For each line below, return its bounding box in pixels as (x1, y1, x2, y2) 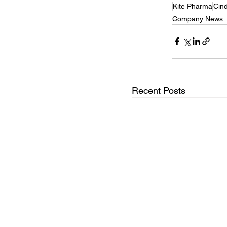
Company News (172, 14, 223, 23)
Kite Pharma (173, 2, 212, 10)
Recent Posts (132, 85, 185, 96)
